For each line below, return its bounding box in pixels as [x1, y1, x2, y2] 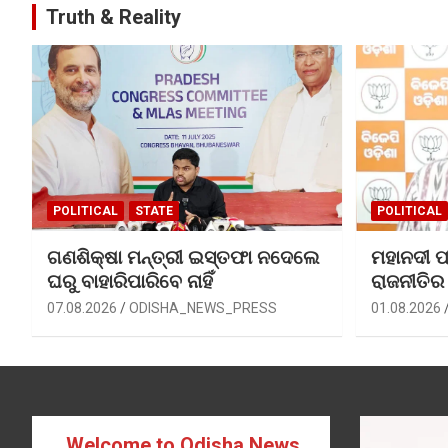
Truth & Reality [46, 5, 181, 30]
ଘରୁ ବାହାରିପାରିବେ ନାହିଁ [47, 269, 213, 293]
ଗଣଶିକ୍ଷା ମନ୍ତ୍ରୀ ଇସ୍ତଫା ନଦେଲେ [47, 245, 320, 269]
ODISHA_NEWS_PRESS [129, 299, 277, 316]
